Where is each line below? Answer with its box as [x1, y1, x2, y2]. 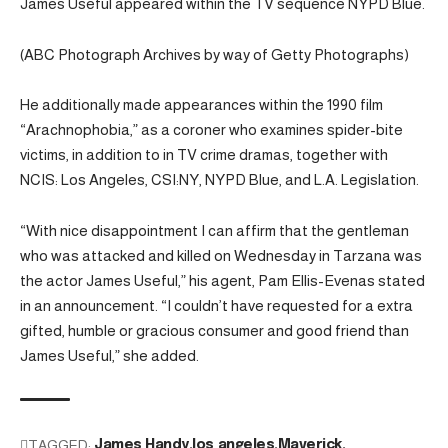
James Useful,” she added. [20, 346, 199, 364]
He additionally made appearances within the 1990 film [20, 96, 383, 113]
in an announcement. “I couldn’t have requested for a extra [20, 296, 413, 314]
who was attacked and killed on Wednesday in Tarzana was [20, 246, 422, 264]
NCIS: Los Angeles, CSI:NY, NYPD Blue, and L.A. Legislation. [20, 171, 419, 188]
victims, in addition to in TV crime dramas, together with [20, 146, 388, 163]
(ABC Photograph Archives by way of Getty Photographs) [20, 45, 409, 63]
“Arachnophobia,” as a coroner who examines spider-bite [20, 121, 403, 138]
